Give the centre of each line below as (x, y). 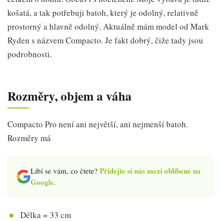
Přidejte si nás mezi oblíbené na (150, 170)
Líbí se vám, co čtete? (65, 170)
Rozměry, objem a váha (70, 96)
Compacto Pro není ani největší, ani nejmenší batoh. (98, 124)
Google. (43, 182)
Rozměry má (29, 138)
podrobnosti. (30, 54)
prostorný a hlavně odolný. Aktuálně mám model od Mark (108, 26)
